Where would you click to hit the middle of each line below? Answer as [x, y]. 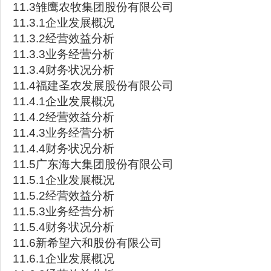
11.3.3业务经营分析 [64, 54]
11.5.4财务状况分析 [64, 227]
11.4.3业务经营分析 [64, 133]
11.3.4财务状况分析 [64, 70]
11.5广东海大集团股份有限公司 [93, 164]
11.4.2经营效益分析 [64, 117]
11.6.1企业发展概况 [64, 259]
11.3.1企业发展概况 [64, 23]
